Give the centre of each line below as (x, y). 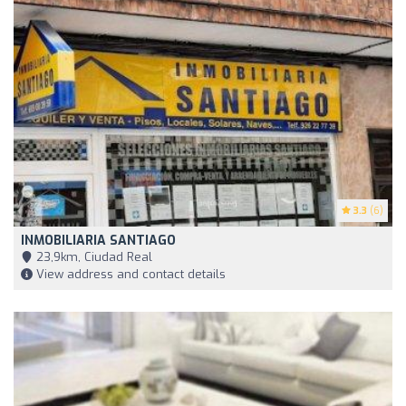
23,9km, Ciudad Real (92, 256)
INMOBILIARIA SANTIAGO (98, 240)
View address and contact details (129, 274)
